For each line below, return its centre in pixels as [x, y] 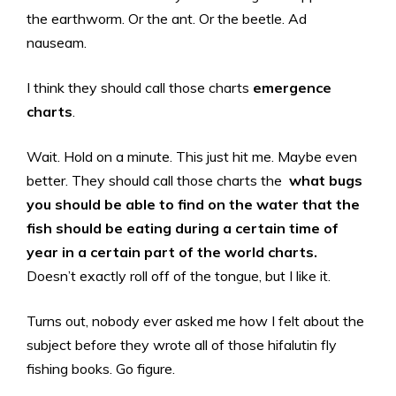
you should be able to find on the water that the [193, 205]
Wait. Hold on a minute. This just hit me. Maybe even [192, 157]
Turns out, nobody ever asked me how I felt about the [195, 321]
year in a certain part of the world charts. [172, 252]
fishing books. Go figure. [101, 369]
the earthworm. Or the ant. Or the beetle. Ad [167, 19]
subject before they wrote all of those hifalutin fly [182, 345]
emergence [292, 88]
